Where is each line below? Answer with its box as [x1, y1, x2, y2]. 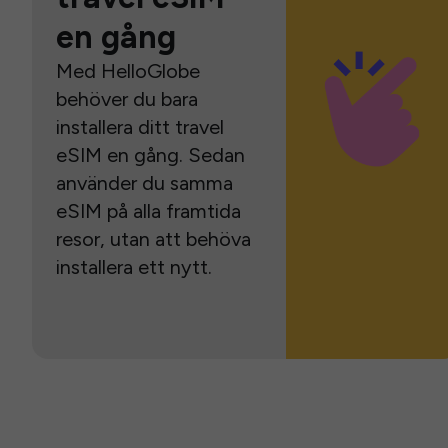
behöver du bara [56, 87, 198, 111]
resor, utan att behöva [56, 227, 251, 251]
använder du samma [56, 171, 233, 195]
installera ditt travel [56, 115, 224, 139]
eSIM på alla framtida [56, 199, 241, 223]
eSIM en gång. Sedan [56, 143, 245, 167]
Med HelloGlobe [56, 59, 200, 83]
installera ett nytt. [56, 255, 212, 279]
